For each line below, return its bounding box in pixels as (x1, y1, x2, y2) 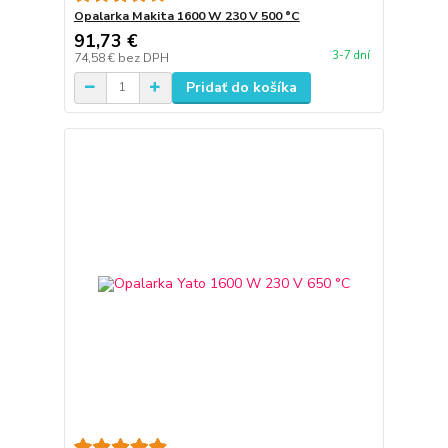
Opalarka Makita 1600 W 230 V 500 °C (73, 7, 300, 24)
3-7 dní (331, 47, 370, 63)
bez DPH (117, 49, 169, 66)
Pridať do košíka (185, 77, 297, 97)
